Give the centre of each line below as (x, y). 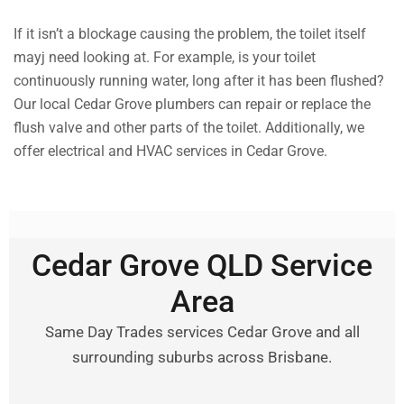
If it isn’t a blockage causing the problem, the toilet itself (190, 34)
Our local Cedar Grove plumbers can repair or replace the (192, 105)
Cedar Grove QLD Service (202, 266)
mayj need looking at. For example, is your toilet (165, 58)
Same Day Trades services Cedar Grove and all (202, 332)
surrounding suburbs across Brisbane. (202, 358)
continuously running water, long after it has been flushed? (199, 81)
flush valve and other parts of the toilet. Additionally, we (189, 128)
